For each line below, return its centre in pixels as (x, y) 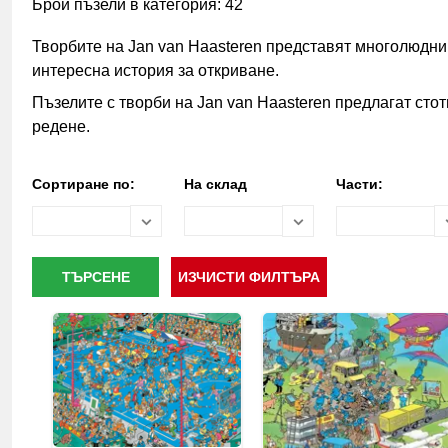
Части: (359, 184)
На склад (215, 184)
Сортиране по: (83, 184)
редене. (61, 126)
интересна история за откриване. (155, 70)
